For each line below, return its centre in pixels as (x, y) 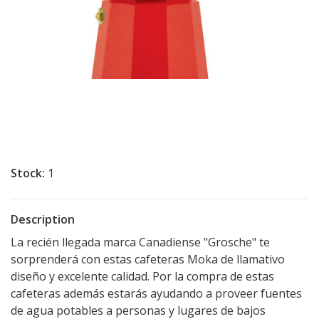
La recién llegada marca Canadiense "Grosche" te (140, 242)
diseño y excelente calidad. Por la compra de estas (142, 276)
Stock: (28, 173)
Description (43, 219)
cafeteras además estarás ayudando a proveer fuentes (156, 293)
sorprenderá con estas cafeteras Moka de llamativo (148, 259)
